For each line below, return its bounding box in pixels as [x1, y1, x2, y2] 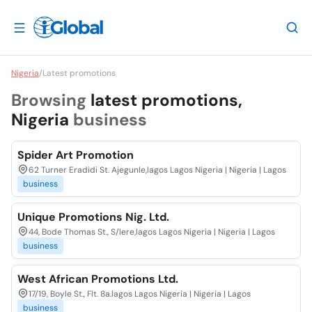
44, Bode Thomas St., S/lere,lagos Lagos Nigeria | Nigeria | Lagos [29, 226, 275, 237]
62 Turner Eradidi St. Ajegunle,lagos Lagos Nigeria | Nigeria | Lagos [29, 164, 286, 175]
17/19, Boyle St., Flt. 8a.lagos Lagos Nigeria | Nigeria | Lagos [29, 288, 251, 299]
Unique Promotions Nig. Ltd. [17, 210, 169, 224]
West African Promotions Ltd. [17, 272, 178, 286]
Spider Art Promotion [17, 148, 134, 162]
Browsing [11, 89, 91, 111]
